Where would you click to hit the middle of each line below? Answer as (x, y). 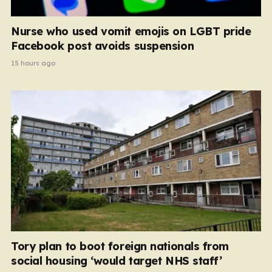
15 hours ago (33, 63)
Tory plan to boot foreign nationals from (120, 246)
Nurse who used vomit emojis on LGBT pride (131, 31)
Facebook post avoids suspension (103, 46)
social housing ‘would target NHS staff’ (117, 260)
